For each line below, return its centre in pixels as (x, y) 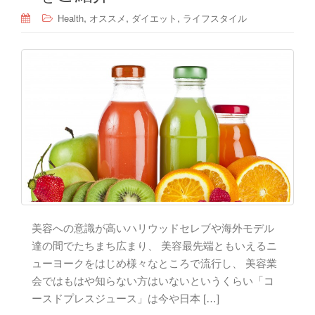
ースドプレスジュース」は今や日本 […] (126, 299)
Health (71, 18)
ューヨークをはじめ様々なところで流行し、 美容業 (154, 264)
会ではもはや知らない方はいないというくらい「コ (153, 281)
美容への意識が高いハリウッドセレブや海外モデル (153, 229)
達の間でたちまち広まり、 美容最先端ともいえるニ (154, 246)
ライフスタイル (215, 18)
